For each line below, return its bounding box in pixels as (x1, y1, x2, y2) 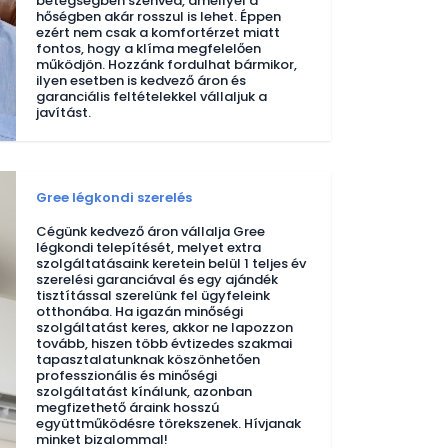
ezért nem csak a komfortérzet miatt (36, 23, 280, 42)
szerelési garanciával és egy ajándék (36, 270, 278, 289)
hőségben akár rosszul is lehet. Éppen (36, 7, 281, 26)
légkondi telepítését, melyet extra (36, 238, 261, 257)
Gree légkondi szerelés (36, 188, 192, 207)
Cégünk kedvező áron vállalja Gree (36, 222, 265, 241)
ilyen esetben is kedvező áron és (36, 71, 246, 90)
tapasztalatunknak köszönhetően (36, 350, 260, 369)
